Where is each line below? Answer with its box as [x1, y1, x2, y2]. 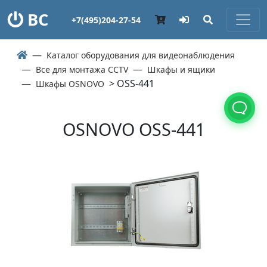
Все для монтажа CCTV [36, 64, 128, 75]
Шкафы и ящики [147, 64, 215, 75]
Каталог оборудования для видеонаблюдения [46, 49, 235, 61]
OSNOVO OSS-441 [62, 117, 205, 141]
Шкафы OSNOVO [36, 78, 104, 89]
